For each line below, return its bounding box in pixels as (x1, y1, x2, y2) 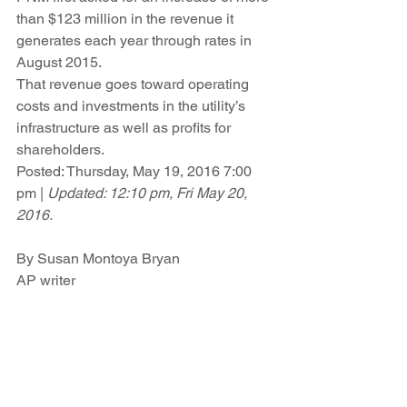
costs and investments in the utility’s (16, 97, 249, 114)
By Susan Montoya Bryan (16, 250, 180, 267)
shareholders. (16, 141, 104, 158)
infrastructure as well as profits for (16, 119, 234, 136)
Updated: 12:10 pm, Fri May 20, (47, 184, 251, 202)
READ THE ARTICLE (16, 315, 161, 333)
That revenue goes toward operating (16, 75, 253, 93)
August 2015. (16, 54, 102, 71)
